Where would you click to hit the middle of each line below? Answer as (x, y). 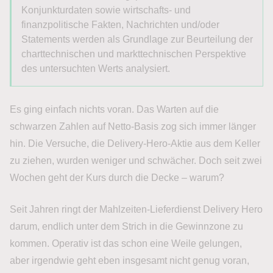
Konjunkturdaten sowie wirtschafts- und (106, 10)
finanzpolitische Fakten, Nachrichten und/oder (120, 24)
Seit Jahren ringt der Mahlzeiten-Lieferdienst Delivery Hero (136, 209)
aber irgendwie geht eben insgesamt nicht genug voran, (129, 260)
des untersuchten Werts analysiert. (96, 68)
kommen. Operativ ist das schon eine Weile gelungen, (126, 243)
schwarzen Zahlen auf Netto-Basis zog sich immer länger (133, 126)
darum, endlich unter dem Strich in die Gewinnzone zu (126, 226)
